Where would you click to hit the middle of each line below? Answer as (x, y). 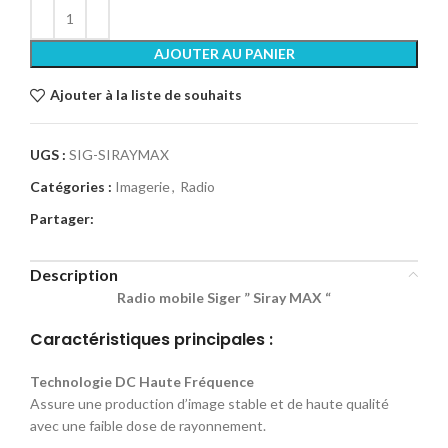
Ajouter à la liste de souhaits (145, 95)
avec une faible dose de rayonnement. (148, 425)
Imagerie (142, 186)
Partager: (62, 218)
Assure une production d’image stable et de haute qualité (209, 403)
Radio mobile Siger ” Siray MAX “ (224, 297)
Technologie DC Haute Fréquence (142, 381)
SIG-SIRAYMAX (119, 154)
